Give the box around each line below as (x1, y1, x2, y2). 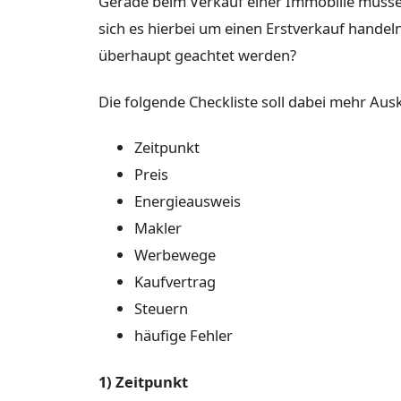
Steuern (134, 298, 188, 320)
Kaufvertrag (134, 271, 216, 293)
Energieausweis (134, 191, 241, 212)
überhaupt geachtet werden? (98, 45, 296, 66)
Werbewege (134, 244, 216, 266)
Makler (134, 218, 182, 239)
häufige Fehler (134, 325, 233, 346)
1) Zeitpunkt (98, 371, 188, 392)
